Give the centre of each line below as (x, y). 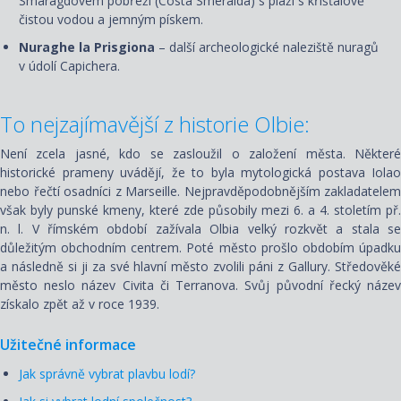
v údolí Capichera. (69, 66)
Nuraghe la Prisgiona (89, 47)
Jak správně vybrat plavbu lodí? (107, 373)
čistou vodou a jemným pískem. (111, 19)
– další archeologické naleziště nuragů (269, 47)
